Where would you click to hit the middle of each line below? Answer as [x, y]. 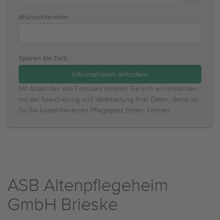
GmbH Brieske [63, 205]
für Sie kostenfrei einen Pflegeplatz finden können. [95, 110]
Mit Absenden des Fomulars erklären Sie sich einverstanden [108, 89]
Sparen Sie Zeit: [43, 58]
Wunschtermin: [44, 17]
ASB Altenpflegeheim [88, 186]
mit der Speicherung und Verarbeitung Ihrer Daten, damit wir [109, 100]
